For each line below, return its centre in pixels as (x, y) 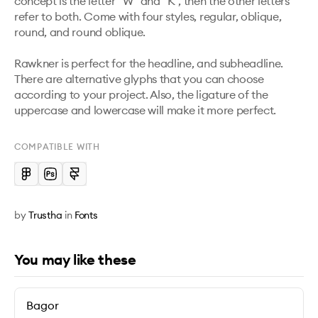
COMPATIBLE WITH (57, 147)
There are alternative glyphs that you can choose (139, 79)
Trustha (45, 215)
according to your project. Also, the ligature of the (141, 94)
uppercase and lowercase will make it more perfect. (147, 110)
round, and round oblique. (81, 32)
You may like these (75, 259)
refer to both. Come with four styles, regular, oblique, (148, 16)
